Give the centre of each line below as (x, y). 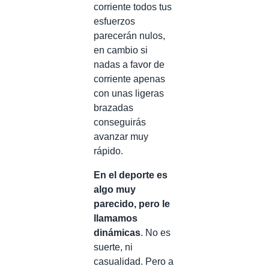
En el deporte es (131, 175)
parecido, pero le (132, 204)
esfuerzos (114, 21)
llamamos (116, 218)
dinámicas (117, 233)
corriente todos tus (133, 7)
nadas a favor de (129, 65)
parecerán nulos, (129, 36)
